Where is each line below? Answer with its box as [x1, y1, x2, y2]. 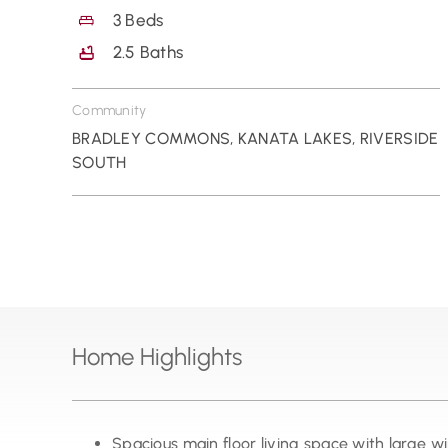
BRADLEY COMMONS [71, 128, 231, 148]
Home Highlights [71, 341, 242, 371]
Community [71, 101, 147, 119]
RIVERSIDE [359, 128, 439, 148]
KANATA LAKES [237, 128, 353, 148]
